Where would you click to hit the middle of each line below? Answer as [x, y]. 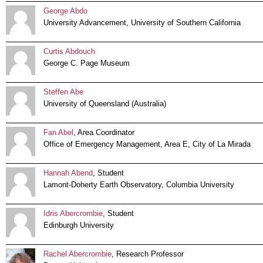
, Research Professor [148, 254]
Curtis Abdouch [69, 52]
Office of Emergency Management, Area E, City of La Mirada [147, 144]
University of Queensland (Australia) [105, 104]
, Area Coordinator [104, 133]
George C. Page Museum [87, 63]
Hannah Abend [68, 173]
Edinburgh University [79, 225]
